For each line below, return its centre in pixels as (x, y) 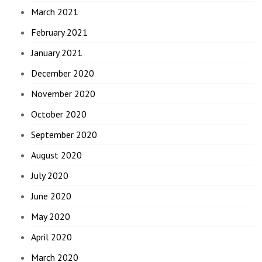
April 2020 (52, 237)
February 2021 (60, 32)
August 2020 (57, 155)
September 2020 (64, 135)
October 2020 (59, 114)
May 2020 (51, 217)
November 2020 (63, 94)
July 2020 (50, 176)
